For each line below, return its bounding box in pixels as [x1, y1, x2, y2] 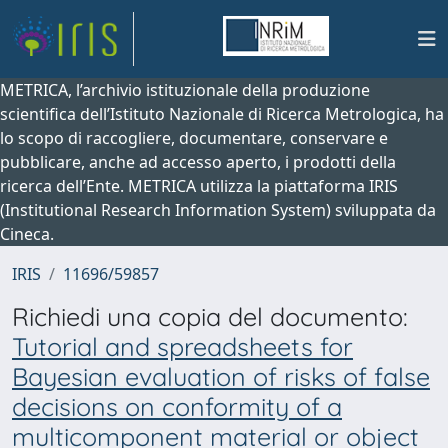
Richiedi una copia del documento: [12, 301, 408, 332]
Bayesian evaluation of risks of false [12, 361, 430, 392]
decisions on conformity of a [12, 391, 342, 422]
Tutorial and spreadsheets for [12, 331, 353, 362]
